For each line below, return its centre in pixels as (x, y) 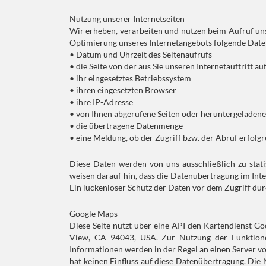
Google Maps (94, 213)
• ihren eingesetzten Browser (123, 90)
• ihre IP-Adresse (101, 102)
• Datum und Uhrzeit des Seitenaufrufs (141, 54)
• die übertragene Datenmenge (126, 126)
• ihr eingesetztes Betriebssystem (130, 78)
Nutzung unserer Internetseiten (127, 19)
